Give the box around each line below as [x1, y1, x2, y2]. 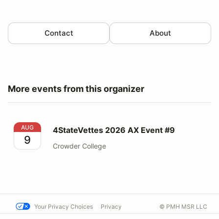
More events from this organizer [8, 83, 144, 94]
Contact [44, 28, 73, 38]
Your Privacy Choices [34, 203, 93, 210]
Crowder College [53, 141, 106, 150]
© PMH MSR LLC [159, 203, 207, 210]
